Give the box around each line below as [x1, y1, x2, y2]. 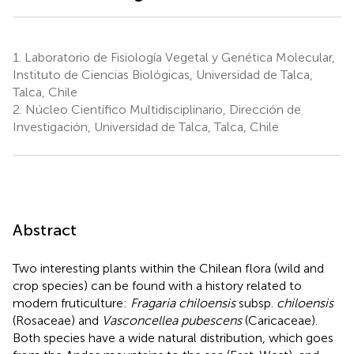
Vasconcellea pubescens [102, 312, 242, 328]
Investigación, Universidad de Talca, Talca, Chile [13, 119, 279, 134]
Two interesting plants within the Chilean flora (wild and [13, 260, 324, 276]
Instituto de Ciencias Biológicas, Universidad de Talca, [13, 66, 313, 82]
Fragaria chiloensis [130, 295, 235, 311]
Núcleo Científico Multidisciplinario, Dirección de [22, 101, 301, 117]
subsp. [235, 295, 277, 311]
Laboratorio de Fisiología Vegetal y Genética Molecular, [21, 49, 335, 65]
